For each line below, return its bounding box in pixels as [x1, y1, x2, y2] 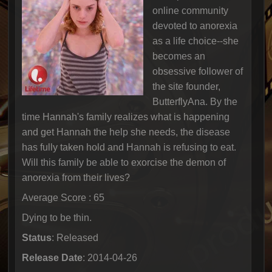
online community [152, 5, 228, 16]
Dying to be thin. [21, 212, 92, 223]
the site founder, [152, 81, 220, 92]
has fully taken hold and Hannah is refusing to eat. [21, 142, 236, 152]
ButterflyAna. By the [152, 97, 237, 107]
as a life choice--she [152, 36, 239, 46]
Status [21, 233, 52, 243]
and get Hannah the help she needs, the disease [21, 127, 230, 137]
